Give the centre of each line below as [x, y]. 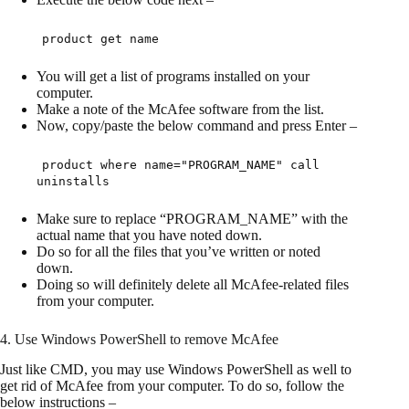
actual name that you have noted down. [151, 236]
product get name [100, 39]
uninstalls [73, 182]
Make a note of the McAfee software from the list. [180, 110]
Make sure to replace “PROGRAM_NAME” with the [192, 219]
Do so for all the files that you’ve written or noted [178, 252]
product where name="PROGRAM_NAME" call [181, 165]
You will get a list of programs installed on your [173, 77]
